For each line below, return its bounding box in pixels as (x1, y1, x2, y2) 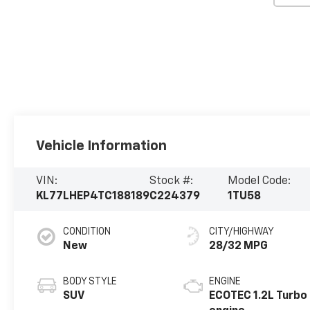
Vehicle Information (36, 138, 167, 153)
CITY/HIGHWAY (209, 227, 275, 237)
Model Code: (228, 176, 291, 188)
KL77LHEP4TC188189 (36, 191, 150, 203)
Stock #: (149, 176, 194, 188)
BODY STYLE (63, 277, 118, 287)
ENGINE (209, 277, 241, 287)
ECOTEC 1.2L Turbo (209, 291, 308, 302)
